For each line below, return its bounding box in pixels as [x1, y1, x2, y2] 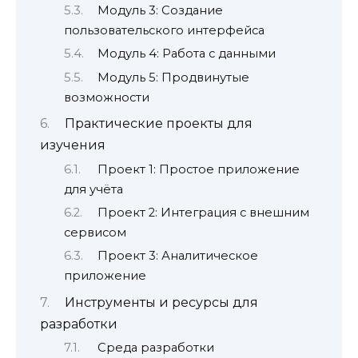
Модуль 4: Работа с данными [97, 46, 276, 62]
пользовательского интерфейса [64, 22, 265, 38]
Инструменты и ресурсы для [64, 294, 258, 310]
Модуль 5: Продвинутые [97, 70, 249, 85]
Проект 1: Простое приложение [97, 161, 300, 177]
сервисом [64, 225, 126, 240]
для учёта [64, 181, 123, 197]
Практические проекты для [64, 116, 253, 132]
